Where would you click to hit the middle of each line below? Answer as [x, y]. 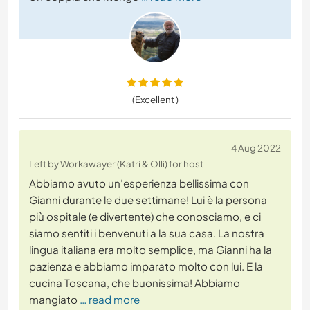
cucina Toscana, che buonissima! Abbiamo [135, 283]
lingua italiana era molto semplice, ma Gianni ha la [151, 250]
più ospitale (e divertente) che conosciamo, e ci [145, 217]
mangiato [53, 300]
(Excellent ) [155, 100]
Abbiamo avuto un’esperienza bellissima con [139, 183]
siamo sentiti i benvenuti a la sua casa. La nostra [147, 233]
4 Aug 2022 [256, 148]
